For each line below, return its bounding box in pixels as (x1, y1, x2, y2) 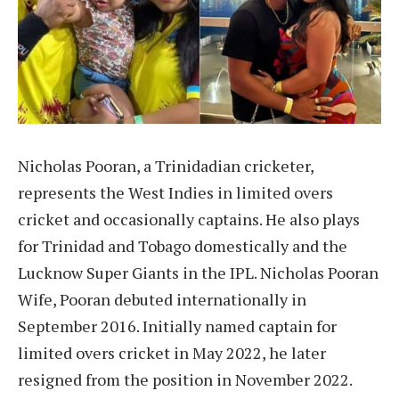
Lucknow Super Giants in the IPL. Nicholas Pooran (18, 261, 379, 283)
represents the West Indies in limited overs (18, 181, 333, 203)
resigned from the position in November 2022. (18, 368, 352, 390)
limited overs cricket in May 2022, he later (18, 341, 326, 363)
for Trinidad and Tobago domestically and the (18, 234, 347, 256)
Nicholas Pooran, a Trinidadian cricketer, (18, 154, 313, 176)
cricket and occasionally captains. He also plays (18, 208, 360, 230)
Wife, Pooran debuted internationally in (18, 288, 306, 310)
